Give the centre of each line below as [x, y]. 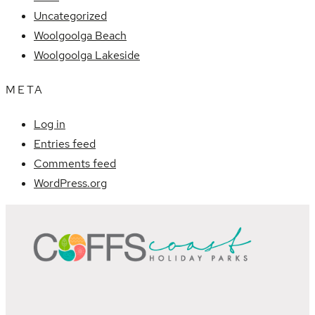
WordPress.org [70, 184]
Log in [50, 124]
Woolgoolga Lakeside [87, 55]
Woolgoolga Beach [80, 35]
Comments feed [75, 164]
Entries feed [65, 144]
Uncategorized [70, 15]
